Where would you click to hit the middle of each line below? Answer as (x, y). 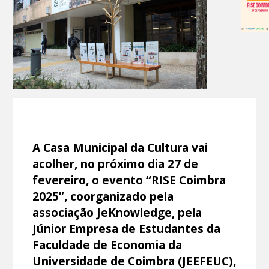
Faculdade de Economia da (107, 244)
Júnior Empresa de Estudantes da (127, 228)
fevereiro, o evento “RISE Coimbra (129, 180)
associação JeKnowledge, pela (117, 212)
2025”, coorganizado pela (103, 196)
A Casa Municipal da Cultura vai (120, 147)
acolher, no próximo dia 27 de (116, 163)
